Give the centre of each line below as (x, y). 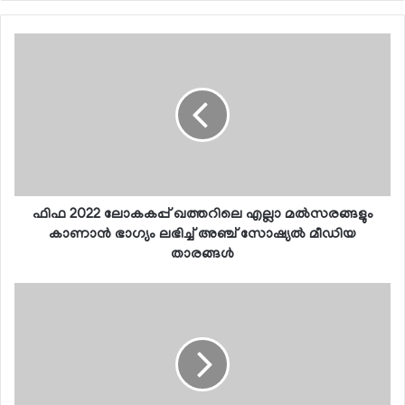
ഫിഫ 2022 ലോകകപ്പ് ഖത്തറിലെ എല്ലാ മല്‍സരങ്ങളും (202, 215)
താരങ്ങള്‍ (202, 254)
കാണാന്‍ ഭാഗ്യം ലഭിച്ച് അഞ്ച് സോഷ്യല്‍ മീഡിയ (202, 235)
